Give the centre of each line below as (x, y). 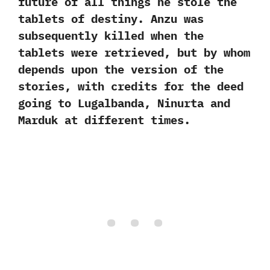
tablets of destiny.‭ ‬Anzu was (111, 18)
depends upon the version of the (121, 69)
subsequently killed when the (111, 35)
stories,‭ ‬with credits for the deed (131, 86)
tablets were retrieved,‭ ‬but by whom (134, 52)
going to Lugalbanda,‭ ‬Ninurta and (124, 103)
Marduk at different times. (104, 120)
